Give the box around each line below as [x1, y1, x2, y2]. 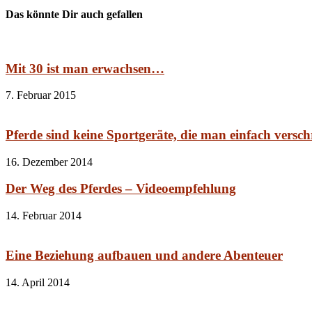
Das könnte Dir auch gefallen [6, 8, 143, 20]
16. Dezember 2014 [6, 155, 93, 168]
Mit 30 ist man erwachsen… [6, 61, 164, 76]
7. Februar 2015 [6, 89, 76, 102]
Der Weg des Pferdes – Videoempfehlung [6, 181, 236, 196]
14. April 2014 [6, 276, 70, 288]
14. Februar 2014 [6, 210, 81, 222]
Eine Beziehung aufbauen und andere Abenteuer [6, 247, 283, 263]
